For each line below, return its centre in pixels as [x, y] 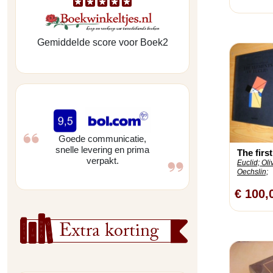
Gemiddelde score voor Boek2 [102, 43]
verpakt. [102, 161]
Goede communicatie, [102, 139]
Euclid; [248, 162]
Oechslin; [253, 172]
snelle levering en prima [102, 150]
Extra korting [109, 234]
